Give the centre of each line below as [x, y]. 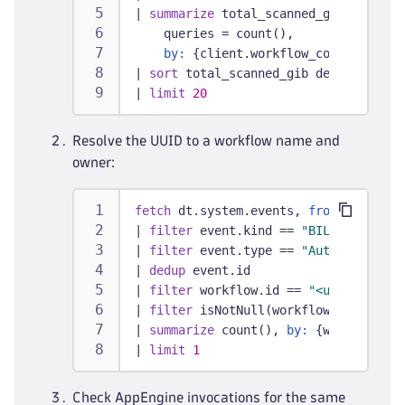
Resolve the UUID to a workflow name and [206, 141]
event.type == [247, 250]
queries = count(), [214, 33]
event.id [218, 270]
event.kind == [247, 231]
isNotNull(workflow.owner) [287, 310]
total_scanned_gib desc [261, 73]
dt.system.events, [240, 211]
